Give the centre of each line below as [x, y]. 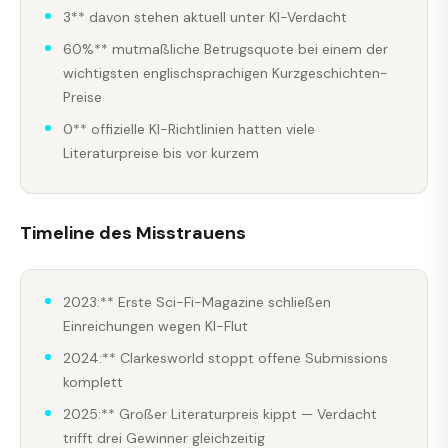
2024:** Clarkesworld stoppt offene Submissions [225, 357]
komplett [93, 381]
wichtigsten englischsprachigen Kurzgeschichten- [225, 73]
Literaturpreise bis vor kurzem [161, 153]
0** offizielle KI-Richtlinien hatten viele [189, 129]
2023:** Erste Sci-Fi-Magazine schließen [197, 301]
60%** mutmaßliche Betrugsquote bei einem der [225, 49]
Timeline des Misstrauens [133, 232]
